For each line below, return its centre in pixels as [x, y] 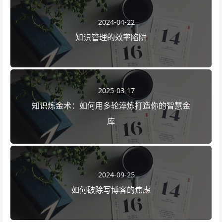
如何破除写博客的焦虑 [111, 190]
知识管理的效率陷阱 [111, 37]
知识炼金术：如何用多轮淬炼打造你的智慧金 [111, 105]
